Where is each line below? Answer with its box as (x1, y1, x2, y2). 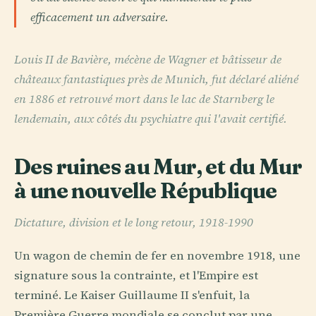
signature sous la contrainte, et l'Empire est (14, 267, 258, 284)
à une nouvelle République (14, 177, 277, 205)
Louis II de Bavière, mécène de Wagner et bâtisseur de (14, 51, 281, 68)
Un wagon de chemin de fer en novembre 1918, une (14, 248, 300, 264)
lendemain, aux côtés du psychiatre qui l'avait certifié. (14, 111, 287, 128)
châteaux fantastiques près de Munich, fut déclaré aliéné (14, 71, 298, 88)
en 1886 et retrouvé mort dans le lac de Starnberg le (14, 91, 274, 108)
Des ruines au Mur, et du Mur (14, 153, 302, 181)
